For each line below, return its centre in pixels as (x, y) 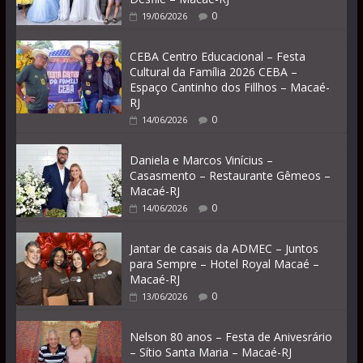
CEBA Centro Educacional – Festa (217, 57)
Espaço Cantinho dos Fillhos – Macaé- (229, 88)
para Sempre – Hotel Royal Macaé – (224, 264)
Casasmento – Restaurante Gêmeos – (230, 176)
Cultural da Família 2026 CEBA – (213, 72)
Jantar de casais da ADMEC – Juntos (224, 249)
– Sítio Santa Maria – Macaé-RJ (210, 352)
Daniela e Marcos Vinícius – (201, 160)
